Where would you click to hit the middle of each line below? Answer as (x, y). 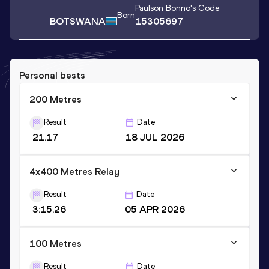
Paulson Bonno (163, 8)
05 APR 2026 (155, 209)
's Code (205, 8)
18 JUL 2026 (155, 137)
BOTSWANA (78, 21)
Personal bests (52, 75)
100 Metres (56, 243)
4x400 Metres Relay (74, 171)
